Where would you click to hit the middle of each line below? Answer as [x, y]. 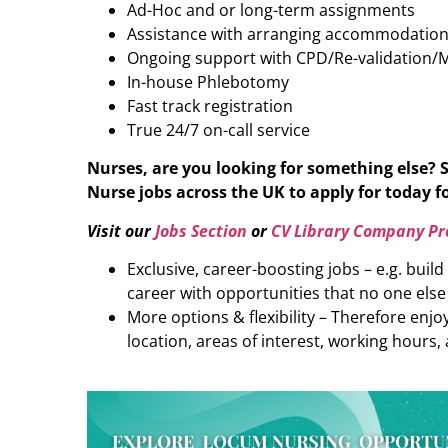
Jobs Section [201, 230]
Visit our [121, 230]
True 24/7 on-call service [218, 129]
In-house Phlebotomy [208, 81]
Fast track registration [210, 105]
